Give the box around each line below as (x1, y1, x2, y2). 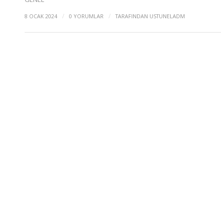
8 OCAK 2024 (25, 12, 57, 20)
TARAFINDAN (115, 12, 149, 20)
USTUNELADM (149, 12, 185, 20)
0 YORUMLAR (69, 12, 104, 20)
